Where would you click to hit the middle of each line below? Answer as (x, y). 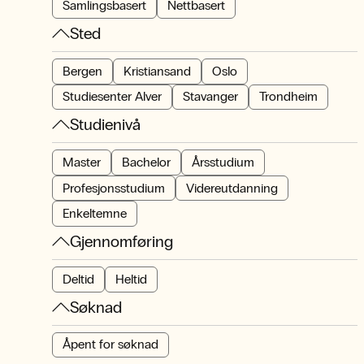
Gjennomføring (121, 241)
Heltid (131, 279)
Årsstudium (223, 162)
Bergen (82, 71)
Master (82, 162)
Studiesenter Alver (112, 97)
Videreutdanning (232, 188)
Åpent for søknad (110, 344)
